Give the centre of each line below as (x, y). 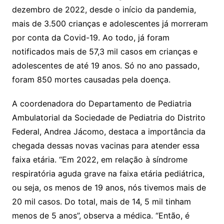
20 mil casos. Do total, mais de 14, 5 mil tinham (101, 201)
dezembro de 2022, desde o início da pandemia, (104, 9)
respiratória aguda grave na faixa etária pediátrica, (108, 173)
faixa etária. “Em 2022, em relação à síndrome (99, 159)
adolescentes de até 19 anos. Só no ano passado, (105, 65)
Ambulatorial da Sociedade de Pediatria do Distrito (108, 117)
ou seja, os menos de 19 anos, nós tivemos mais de (109, 187)
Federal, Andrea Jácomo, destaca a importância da (108, 131)
